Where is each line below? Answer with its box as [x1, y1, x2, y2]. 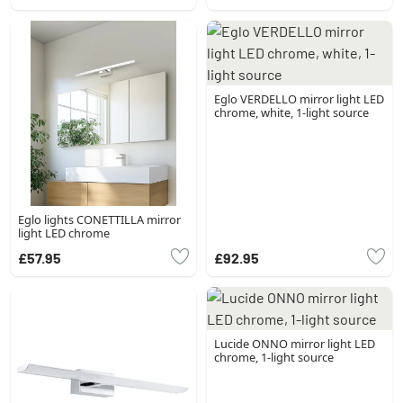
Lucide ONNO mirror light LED [214, 335, 375, 352]
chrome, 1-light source [214, 348, 334, 365]
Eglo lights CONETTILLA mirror [18, 210, 181, 228]
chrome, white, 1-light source [214, 103, 369, 121]
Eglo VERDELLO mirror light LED [214, 90, 384, 107]
